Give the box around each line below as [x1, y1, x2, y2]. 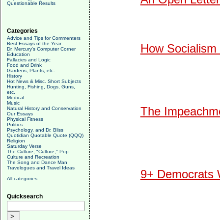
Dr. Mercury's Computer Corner [7, 46, 76, 52]
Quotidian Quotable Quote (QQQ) [7, 133, 83, 138]
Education [7, 52, 30, 57]
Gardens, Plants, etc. [7, 68, 55, 73]
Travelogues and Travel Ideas [7, 165, 75, 170]
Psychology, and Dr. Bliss [7, 127, 63, 133]
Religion [7, 138, 25, 143]
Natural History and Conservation [7, 106, 82, 111]
